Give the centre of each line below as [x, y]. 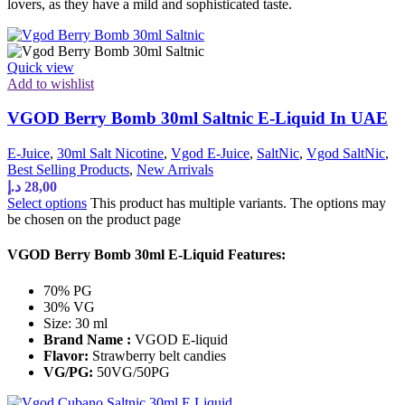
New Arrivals [175, 170]
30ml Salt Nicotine [110, 154]
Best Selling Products [68, 170]
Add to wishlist [51, 83]
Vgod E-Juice [210, 154]
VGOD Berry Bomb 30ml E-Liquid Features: [146, 255]
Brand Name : [87, 339]
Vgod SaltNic [346, 154]
